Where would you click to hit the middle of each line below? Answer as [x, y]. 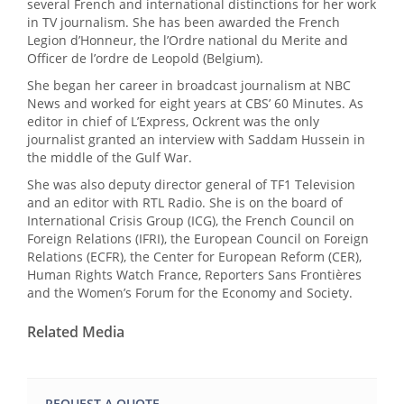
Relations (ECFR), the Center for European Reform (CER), [194, 257]
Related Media [76, 332]
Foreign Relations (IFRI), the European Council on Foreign [198, 239]
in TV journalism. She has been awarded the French [184, 23]
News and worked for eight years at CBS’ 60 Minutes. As [195, 104]
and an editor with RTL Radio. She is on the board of [185, 203]
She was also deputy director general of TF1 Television [191, 185]
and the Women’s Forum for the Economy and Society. [190, 293]
